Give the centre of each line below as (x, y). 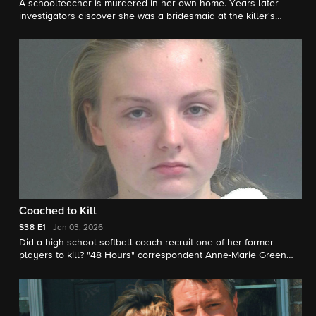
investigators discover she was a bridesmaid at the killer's (147, 17)
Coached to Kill (58, 211)
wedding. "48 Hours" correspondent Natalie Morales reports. (153, 29)
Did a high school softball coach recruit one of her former (146, 242)
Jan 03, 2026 (78, 227)
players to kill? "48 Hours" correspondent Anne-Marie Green (153, 255)
